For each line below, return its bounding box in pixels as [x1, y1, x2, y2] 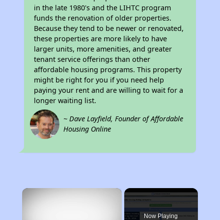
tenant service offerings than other [34, 55, 151, 64]
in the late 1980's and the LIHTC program [34, 3, 171, 12]
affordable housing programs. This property [34, 65, 182, 74]
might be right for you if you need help [34, 75, 165, 84]
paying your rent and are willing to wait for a [34, 85, 184, 95]
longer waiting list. [34, 96, 97, 105]
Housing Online [63, 124, 111, 134]
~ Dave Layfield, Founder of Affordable [63, 114, 184, 123]
